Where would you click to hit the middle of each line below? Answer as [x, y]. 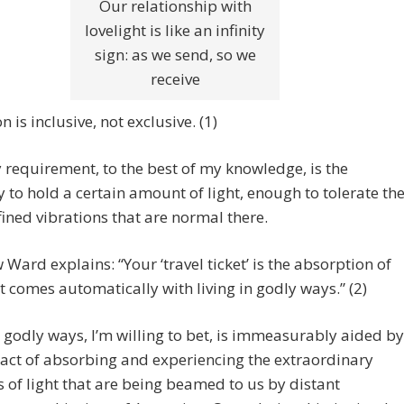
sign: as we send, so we [175, 55]
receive [175, 79]
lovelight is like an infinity [175, 31]
